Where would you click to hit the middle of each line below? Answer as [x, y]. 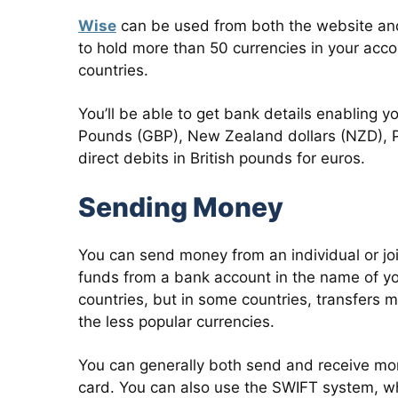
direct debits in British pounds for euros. [222, 158]
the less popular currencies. [176, 322]
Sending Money [181, 207]
